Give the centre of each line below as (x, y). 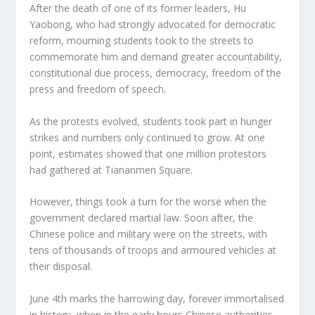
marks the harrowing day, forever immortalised (176, 298)
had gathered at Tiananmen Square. (111, 169)
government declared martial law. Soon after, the (142, 218)
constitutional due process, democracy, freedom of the (156, 73)
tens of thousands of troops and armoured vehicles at (153, 250)
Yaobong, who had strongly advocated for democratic (153, 25)
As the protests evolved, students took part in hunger (151, 121)
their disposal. (61, 266)
